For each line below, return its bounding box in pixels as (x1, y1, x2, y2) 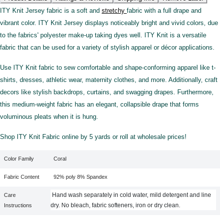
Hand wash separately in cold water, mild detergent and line (52, 191, 212, 198)
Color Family (4, 155, 34, 162)
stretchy (102, 6, 127, 14)
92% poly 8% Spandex (51, 173, 108, 180)
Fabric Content (4, 173, 40, 180)
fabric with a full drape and (127, 6, 201, 14)
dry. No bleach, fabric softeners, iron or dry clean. (51, 201, 181, 209)
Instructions (4, 202, 32, 208)
